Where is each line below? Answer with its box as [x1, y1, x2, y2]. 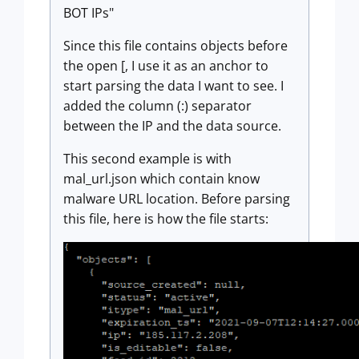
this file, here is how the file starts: [63, 209, 268, 228]
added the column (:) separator [63, 96, 252, 115]
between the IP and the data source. [63, 116, 281, 135]
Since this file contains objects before [63, 36, 288, 54]
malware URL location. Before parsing [63, 189, 290, 208]
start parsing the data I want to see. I [63, 76, 284, 95]
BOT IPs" [63, 3, 114, 22]
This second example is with [63, 149, 232, 167]
